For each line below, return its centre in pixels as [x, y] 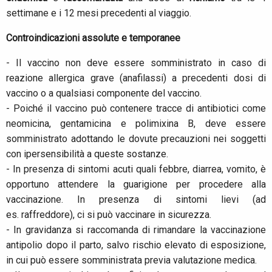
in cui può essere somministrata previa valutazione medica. [131, 260]
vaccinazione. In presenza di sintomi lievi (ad [136, 200]
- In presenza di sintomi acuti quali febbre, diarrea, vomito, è [136, 169]
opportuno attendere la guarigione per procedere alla [136, 185]
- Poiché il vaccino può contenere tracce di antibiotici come [136, 109]
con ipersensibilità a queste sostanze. [88, 154]
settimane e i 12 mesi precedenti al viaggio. [99, 13]
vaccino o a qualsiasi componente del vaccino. [104, 93]
